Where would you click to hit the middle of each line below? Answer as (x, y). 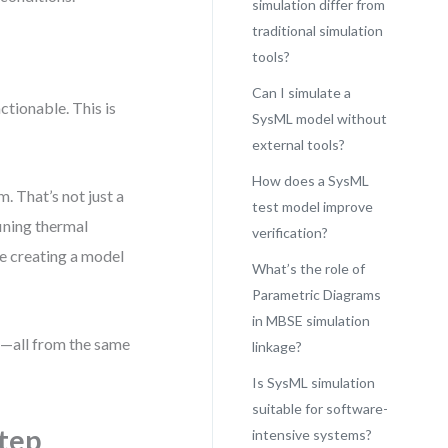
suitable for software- (319, 408)
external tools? (298, 144)
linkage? (276, 346)
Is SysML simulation (313, 382)
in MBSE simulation (310, 320)
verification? (289, 232)
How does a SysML (310, 180)
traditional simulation (317, 30)
